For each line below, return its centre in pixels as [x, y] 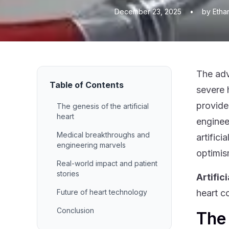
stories [68, 174]
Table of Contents [87, 85]
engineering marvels [91, 145]
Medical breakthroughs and [103, 135]
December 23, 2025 [148, 12]
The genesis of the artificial [103, 106]
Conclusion [75, 210]
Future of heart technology [102, 192]
